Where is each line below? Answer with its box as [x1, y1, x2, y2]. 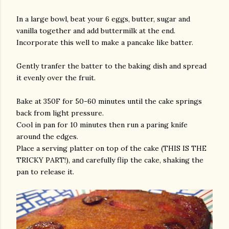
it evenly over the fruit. [16, 73, 96, 83]
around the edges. [16, 132, 78, 142]
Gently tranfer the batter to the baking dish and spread [16, 61, 207, 71]
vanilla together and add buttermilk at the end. [16, 26, 175, 36]
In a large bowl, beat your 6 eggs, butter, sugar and [16, 14, 190, 24]
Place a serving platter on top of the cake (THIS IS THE [16, 144, 207, 153]
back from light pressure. [16, 108, 104, 118]
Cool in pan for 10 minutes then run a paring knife [16, 120, 188, 130]
